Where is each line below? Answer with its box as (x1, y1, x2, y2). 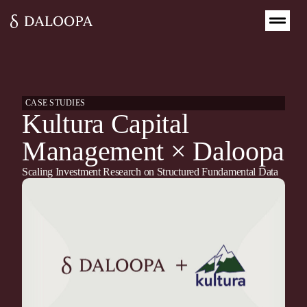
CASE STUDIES (25, 98, 85, 108)
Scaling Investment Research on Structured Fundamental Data (22, 166, 278, 177)
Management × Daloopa (22, 136, 285, 167)
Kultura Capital (22, 108, 189, 139)
